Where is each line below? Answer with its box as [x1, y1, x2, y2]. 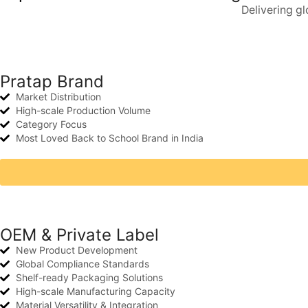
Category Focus [15, 118, 87, 131]
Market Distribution [15, 91, 101, 103]
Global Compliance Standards [15, 258, 149, 270]
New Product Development [15, 244, 137, 256]
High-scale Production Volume [15, 104, 151, 117]
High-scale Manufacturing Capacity [15, 285, 175, 298]
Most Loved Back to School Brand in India [15, 132, 203, 144]
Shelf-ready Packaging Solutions [15, 272, 163, 284]
